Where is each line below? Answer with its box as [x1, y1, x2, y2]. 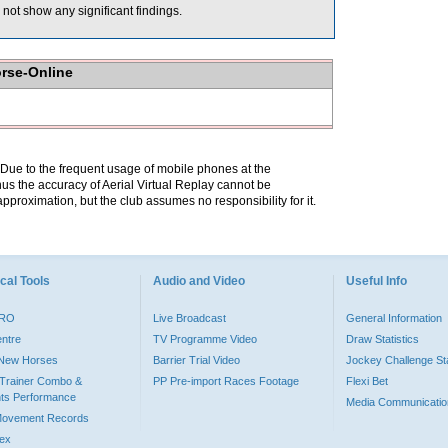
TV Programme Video [153, 333, 257, 345]
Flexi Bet [346, 375, 388, 387]
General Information [346, 312, 442, 324]
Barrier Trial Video [153, 354, 240, 366]
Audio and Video [153, 274, 245, 288]
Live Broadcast [153, 312, 226, 324]
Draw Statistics [346, 333, 419, 345]
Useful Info [346, 274, 407, 288]
